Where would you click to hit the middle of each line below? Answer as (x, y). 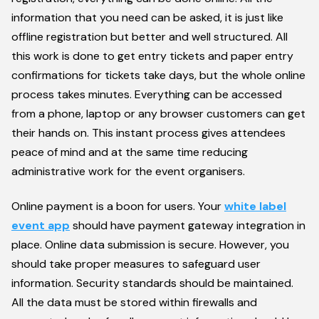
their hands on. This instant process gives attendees (148, 132)
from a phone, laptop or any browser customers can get (158, 113)
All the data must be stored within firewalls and (134, 303)
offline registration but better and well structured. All (150, 36)
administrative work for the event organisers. (128, 171)
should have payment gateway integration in (188, 226)
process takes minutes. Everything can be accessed (147, 94)
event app (41, 226)
